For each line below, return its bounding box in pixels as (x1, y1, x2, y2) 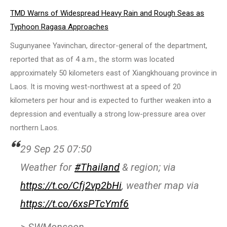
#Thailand (74, 161, 120, 174)
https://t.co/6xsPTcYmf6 (20, 198, 129, 210)
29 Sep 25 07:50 (20, 143, 92, 156)
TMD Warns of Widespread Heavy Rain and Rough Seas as (10, 9, 204, 18)
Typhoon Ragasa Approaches (10, 22, 108, 32)
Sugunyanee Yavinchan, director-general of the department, (10, 41, 207, 51)
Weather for (20, 161, 74, 174)
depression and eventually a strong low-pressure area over (10, 109, 206, 119)
